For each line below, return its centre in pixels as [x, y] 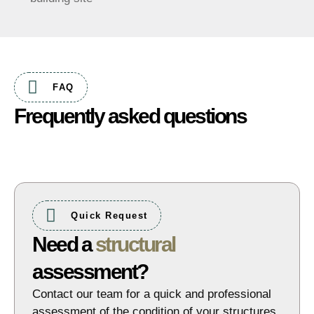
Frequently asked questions [130, 116]
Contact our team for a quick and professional [152, 294]
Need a [64, 244]
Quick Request [109, 215]
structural [135, 244]
